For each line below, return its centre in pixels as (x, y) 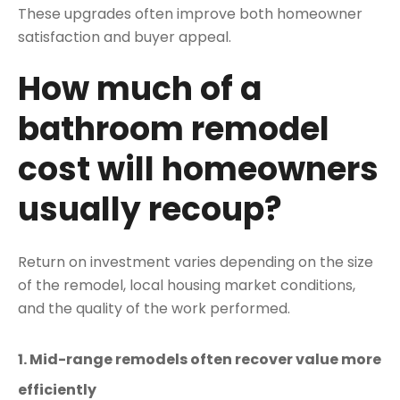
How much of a (140, 89)
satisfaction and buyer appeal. (125, 37)
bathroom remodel (174, 129)
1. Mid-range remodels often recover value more (200, 359)
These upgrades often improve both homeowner (190, 13)
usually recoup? (150, 210)
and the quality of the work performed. (154, 309)
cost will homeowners (198, 170)
